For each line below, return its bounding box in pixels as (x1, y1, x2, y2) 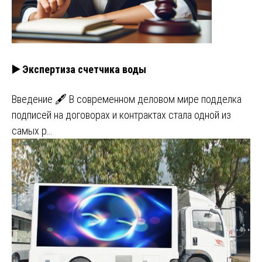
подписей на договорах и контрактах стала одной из (12, 108, 231, 121)
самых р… (12, 124, 52, 137)
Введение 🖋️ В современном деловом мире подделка (12, 92, 242, 105)
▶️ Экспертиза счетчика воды (12, 63, 146, 75)
